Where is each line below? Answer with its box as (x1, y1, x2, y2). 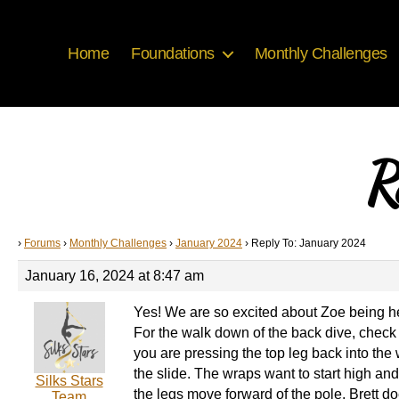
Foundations (131, 44, 215, 62)
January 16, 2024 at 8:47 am (25, 268, 204, 283)
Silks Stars (35, 373, 103, 388)
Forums (24, 237, 61, 249)
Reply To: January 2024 (251, 237, 366, 249)
